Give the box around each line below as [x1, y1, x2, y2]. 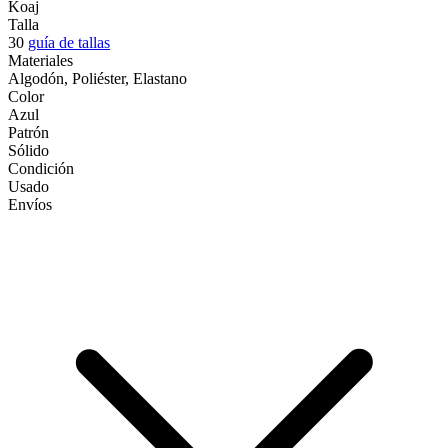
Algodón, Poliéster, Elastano [8, 69, 187, 87]
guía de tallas [28, 33, 110, 51]
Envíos [8, 195, 52, 213]
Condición [8, 159, 74, 177]
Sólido [8, 141, 49, 159]
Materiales [8, 51, 73, 69]
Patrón [8, 123, 49, 141]
